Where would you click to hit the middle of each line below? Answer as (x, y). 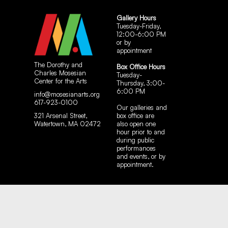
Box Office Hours (141, 67)
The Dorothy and (58, 64)
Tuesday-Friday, (139, 26)
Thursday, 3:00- (141, 83)
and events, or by (141, 156)
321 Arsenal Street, (60, 115)
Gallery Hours (136, 18)
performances (136, 148)
